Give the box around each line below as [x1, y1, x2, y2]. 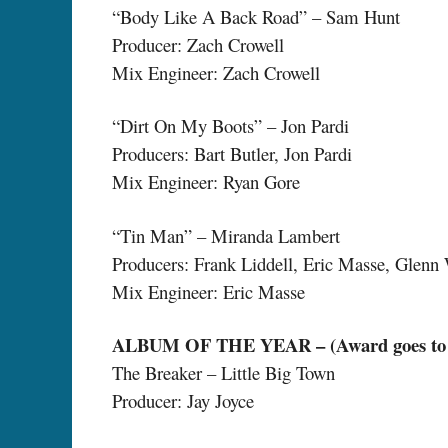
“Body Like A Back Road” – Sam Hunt [112, 3, 400, 29]
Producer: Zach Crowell [112, 31, 284, 57]
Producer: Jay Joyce [112, 388, 254, 414]
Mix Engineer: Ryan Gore [112, 169, 300, 195]
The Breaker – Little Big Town [112, 360, 335, 386]
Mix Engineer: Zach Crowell [112, 59, 320, 85]
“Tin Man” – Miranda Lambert [112, 222, 340, 248]
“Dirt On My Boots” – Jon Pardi [112, 113, 349, 139]
